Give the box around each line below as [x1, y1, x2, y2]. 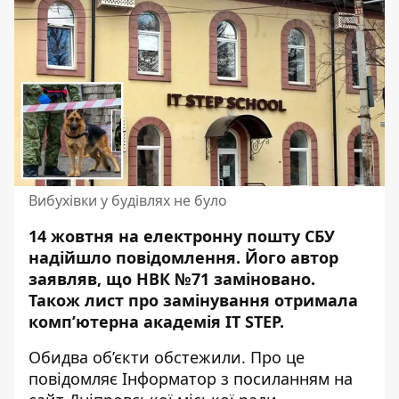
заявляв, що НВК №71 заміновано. [28, 268, 315, 289]
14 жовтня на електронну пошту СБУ [28, 225, 335, 247]
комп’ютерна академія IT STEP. [28, 311, 284, 332]
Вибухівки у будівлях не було [28, 191, 227, 210]
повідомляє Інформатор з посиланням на [28, 368, 353, 389]
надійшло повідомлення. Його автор [28, 247, 338, 268]
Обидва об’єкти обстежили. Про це [28, 346, 305, 368]
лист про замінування [85, 289, 270, 311]
